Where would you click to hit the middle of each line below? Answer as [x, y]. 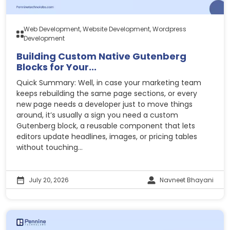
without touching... [50, 148]
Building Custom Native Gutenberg [101, 56]
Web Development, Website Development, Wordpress [105, 29]
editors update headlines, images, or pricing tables [107, 137]
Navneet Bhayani [187, 180]
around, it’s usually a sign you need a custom [97, 115]
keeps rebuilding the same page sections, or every [107, 94]
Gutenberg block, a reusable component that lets [106, 126]
